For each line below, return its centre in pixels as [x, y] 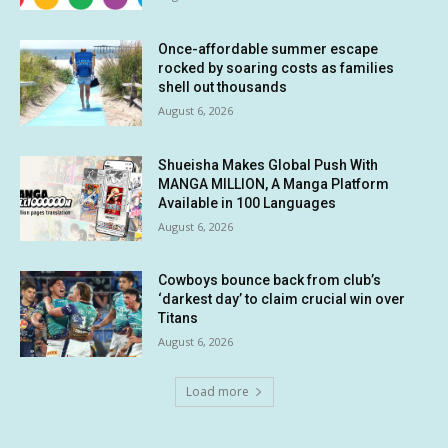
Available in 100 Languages [247, 202]
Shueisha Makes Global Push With [268, 164]
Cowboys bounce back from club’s [270, 280]
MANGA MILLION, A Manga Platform [274, 183]
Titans [178, 318]
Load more [217, 392]
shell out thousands [223, 87]
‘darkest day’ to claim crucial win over [282, 299]
